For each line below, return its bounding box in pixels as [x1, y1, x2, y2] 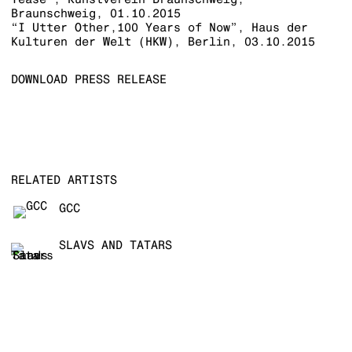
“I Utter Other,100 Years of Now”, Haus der [10, 20, 308, 35]
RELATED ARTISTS [10, 173, 117, 187]
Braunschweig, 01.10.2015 [10, 6, 181, 20]
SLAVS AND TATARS [58, 238, 172, 252]
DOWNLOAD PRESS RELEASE [10, 72, 167, 86]
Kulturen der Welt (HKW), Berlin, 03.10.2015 [10, 35, 315, 49]
